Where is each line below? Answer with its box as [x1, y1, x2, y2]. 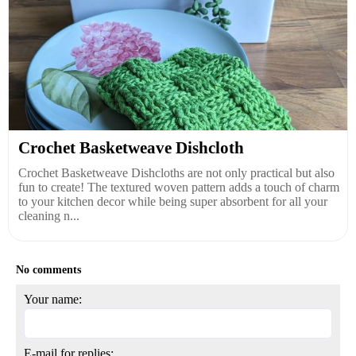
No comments [16, 263, 81, 276]
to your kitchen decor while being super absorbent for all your [18, 194, 327, 208]
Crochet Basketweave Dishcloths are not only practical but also [18, 165, 335, 180]
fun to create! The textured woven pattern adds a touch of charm [18, 180, 339, 194]
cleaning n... [18, 208, 79, 222]
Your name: [24, 292, 82, 306]
